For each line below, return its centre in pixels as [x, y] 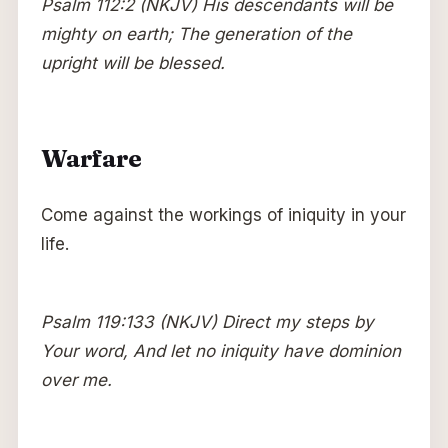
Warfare [90, 158]
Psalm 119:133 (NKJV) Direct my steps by [207, 321]
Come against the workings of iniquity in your [223, 214]
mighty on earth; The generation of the [196, 33]
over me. [76, 379]
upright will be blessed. [132, 62]
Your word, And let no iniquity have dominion [220, 350]
